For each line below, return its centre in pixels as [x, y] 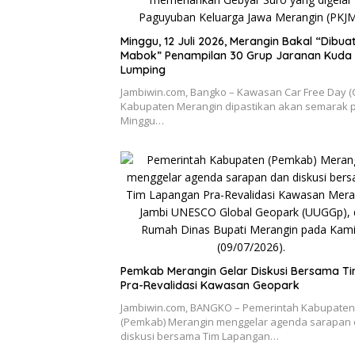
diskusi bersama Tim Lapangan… [200, 336]
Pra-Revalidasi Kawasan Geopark [210, 285]
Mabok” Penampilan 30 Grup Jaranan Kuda [236, 55]
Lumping [143, 69]
